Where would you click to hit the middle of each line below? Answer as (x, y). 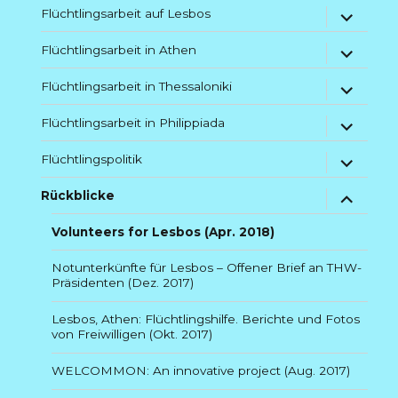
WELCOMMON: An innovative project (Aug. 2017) (201, 371)
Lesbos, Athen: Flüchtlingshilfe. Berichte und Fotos (206, 319)
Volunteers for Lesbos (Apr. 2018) (163, 231)
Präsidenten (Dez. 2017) (123, 283)
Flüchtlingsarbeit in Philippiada (133, 122)
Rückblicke (78, 195)
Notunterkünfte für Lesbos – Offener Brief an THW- (207, 268)
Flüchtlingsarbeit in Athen (119, 49)
